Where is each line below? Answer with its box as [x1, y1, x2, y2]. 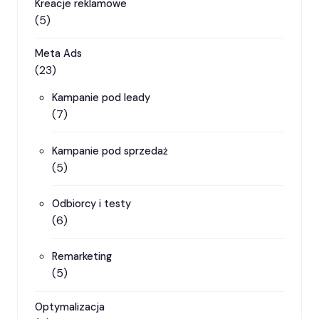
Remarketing [52, 250, 112, 263]
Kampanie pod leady [52, 91, 150, 105]
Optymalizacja [35, 300, 105, 313]
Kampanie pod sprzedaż [52, 144, 168, 157]
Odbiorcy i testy [52, 197, 131, 211]
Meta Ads [35, 47, 82, 61]
